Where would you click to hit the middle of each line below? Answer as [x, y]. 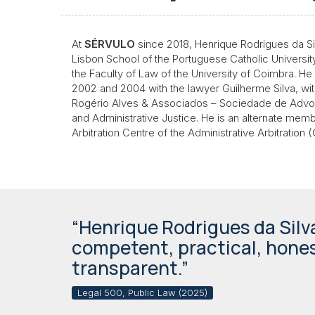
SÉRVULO [110, 44]
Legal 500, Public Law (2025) [142, 292]
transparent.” [130, 268]
